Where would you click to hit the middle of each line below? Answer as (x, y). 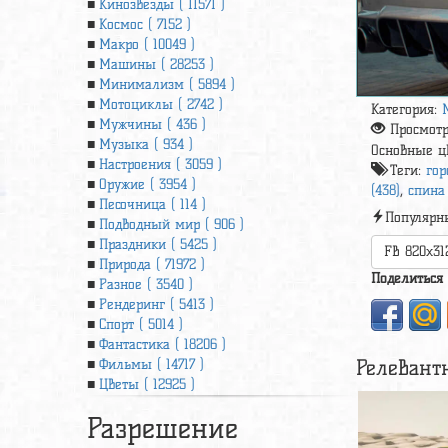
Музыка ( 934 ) (146, 144)
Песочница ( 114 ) (152, 204)
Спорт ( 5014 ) (141, 324)
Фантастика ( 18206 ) (162, 344)
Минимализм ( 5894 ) (167, 84)
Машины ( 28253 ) (156, 64)
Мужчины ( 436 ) (152, 124)
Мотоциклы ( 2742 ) (161, 104)
